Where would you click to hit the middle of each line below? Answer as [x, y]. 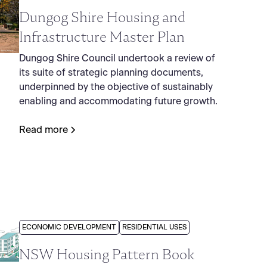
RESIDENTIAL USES [155, 227]
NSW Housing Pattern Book [107, 254]
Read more [44, 130]
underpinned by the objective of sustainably [116, 87]
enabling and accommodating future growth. [119, 102]
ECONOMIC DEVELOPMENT [69, 227]
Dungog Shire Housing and [103, 17]
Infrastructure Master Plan [102, 37]
